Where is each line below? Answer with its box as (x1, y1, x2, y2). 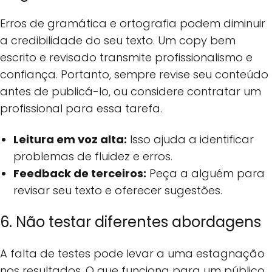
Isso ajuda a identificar (127, 131, 254, 147)
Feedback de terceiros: (13, 165, 147, 181)
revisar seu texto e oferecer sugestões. (13, 182, 223, 198)
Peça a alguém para (146, 165, 265, 181)
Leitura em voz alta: (13, 131, 127, 147)
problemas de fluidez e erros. (13, 148, 173, 164)
